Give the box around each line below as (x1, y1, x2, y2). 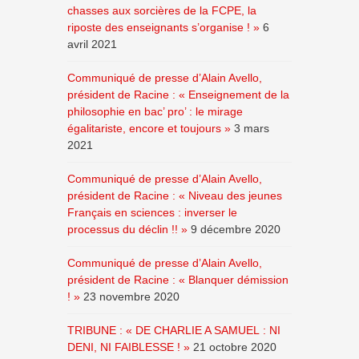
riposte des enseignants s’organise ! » (67, 21, 260, 34)
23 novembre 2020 (83, 290, 179, 303)
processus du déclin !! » (67, 223, 188, 236)
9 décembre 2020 (191, 223, 280, 236)
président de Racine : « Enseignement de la (67, 88, 289, 101)
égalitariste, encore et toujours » (67, 122, 231, 135)
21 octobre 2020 (193, 341, 276, 353)
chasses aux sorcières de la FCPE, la (67, 4, 256, 17)
